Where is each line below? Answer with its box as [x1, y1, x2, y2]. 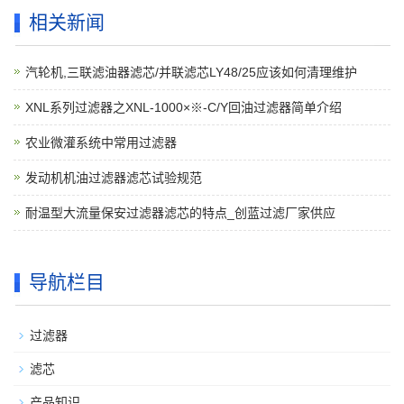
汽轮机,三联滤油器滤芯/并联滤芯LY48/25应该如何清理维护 [25, 65, 357, 79]
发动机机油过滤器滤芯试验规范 [25, 170, 202, 185]
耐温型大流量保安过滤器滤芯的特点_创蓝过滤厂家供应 [25, 206, 335, 220]
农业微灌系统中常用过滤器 [25, 135, 177, 150]
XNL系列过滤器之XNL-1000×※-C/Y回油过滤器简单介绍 [25, 100, 342, 115]
